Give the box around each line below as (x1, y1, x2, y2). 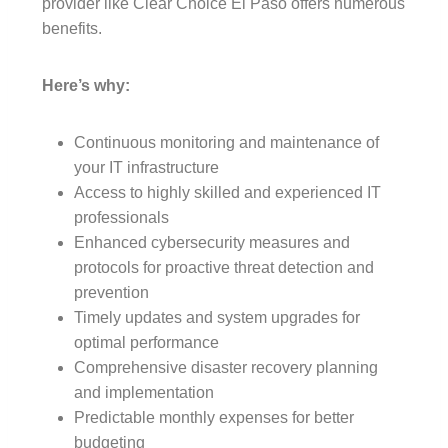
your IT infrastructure (74, 158, 219, 176)
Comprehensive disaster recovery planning (74, 358, 378, 376)
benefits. (42, 19, 102, 37)
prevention (74, 283, 149, 301)
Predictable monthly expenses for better (74, 408, 354, 426)
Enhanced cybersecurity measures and (74, 233, 350, 251)
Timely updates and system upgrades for (74, 308, 360, 326)
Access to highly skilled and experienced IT (74, 183, 381, 201)
